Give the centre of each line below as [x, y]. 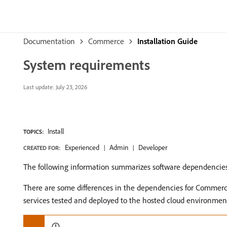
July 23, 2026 [71, 87]
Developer [153, 147]
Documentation [49, 41]
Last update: [39, 87]
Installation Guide [167, 41]
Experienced [82, 147]
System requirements [87, 65]
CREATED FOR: [42, 148]
